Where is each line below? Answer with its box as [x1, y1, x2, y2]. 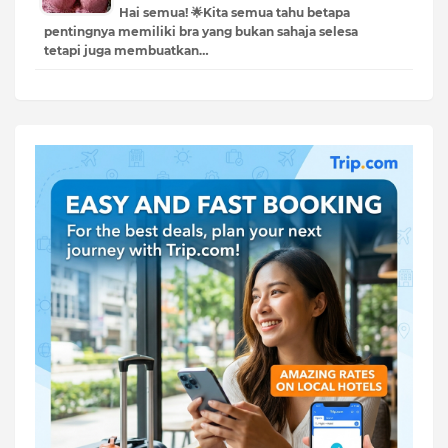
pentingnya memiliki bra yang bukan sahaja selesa [44, 23, 358, 39]
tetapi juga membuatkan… [44, 42, 209, 58]
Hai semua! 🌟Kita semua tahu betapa [119, 4, 350, 20]
